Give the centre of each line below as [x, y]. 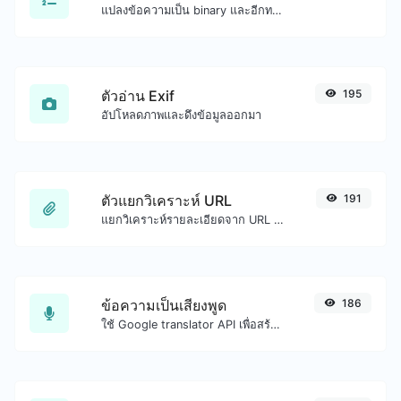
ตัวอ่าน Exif [138, 95]
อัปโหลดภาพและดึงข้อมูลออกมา [181, 115]
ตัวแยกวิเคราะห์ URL [166, 200]
